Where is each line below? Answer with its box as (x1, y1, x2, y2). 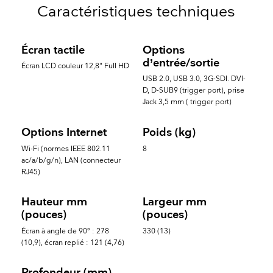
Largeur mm (142, 195, 207, 208)
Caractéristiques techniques (37, 3, 235, 21)
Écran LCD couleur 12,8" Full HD (21, 62, 129, 71)
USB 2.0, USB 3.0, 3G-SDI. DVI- (142, 74, 246, 84)
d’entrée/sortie (142, 56, 219, 69)
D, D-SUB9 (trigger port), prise (142, 86, 244, 96)
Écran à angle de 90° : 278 (21, 226, 109, 236)
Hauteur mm (21, 195, 87, 208)
